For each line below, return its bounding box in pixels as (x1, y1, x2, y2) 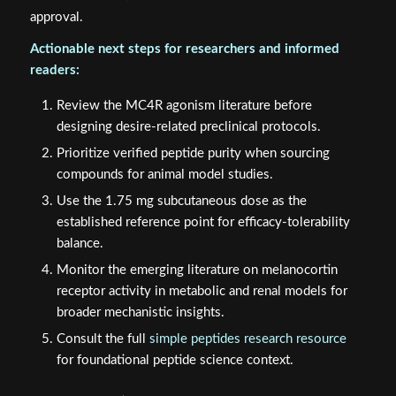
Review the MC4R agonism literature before (56, 99, 312, 113)
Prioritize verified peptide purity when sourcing (56, 147, 330, 161)
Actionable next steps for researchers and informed (29, 42, 339, 57)
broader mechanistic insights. (56, 306, 225, 320)
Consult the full (56, 332, 149, 346)
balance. (56, 237, 103, 251)
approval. (29, 10, 83, 24)
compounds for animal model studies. (56, 168, 273, 182)
